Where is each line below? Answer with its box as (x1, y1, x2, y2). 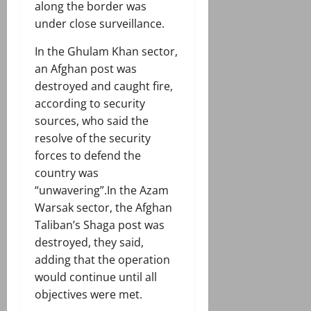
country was (35, 165, 99, 181)
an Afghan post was (35, 61, 137, 77)
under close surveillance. (35, 16, 165, 32)
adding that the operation (35, 252, 170, 268)
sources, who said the (35, 113, 149, 129)
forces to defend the (35, 148, 141, 164)
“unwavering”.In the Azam (35, 183, 169, 199)
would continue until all (35, 269, 157, 285)
